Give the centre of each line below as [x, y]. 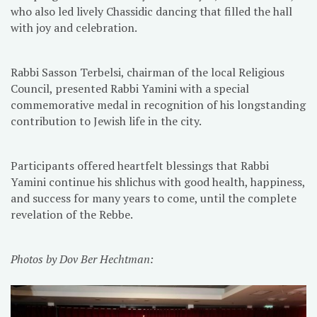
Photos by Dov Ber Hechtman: [82, 259]
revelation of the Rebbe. [72, 214]
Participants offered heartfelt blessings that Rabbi [140, 165]
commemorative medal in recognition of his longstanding [158, 104]
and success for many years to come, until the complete [154, 198]
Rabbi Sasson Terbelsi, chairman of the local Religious [148, 72]
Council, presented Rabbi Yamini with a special [130, 88]
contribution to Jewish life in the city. [106, 121]
